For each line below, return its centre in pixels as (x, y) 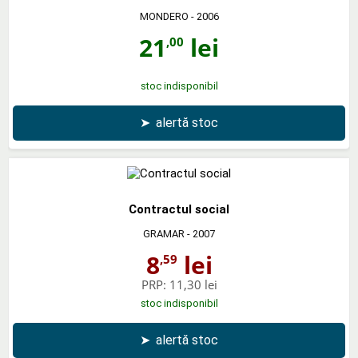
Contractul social (179, 209)
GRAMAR (164, 233)
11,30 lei (193, 284)
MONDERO (164, 16)
